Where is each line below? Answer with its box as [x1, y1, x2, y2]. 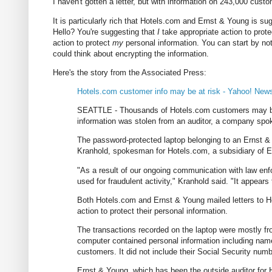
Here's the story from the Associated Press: [53, 67, 206, 77]
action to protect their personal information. [77, 206, 228, 216]
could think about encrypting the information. [53, 49, 209, 58]
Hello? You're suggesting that [53, 27, 157, 36]
